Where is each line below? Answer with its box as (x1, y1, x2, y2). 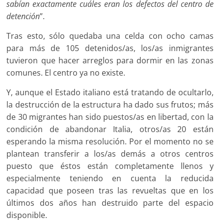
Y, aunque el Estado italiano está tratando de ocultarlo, (6, 86, 214, 98)
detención (6, 10, 40, 22)
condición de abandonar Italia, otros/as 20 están (6, 123, 214, 135)
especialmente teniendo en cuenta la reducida (6, 172, 214, 184)
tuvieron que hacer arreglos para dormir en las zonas (6, 55, 214, 66)
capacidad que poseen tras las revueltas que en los (6, 185, 214, 196)
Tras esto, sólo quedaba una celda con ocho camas (6, 30, 214, 41)
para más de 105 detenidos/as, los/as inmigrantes (6, 42, 214, 54)
